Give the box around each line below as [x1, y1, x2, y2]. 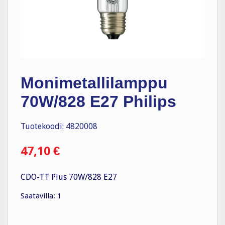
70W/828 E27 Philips [21, 92, 176, 110]
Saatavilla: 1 [21, 191, 61, 201]
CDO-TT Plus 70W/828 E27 [21, 172, 117, 182]
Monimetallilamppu [21, 73, 168, 92]
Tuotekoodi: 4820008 [21, 122, 97, 132]
